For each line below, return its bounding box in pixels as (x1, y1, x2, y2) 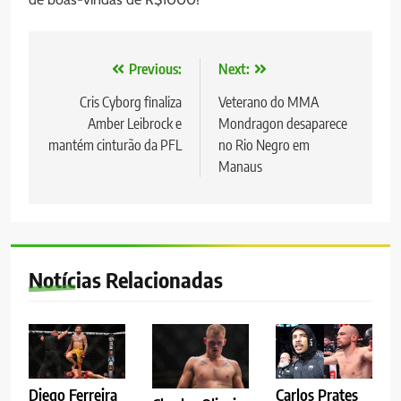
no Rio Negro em (218, 136, 310, 155)
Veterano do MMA (218, 93, 319, 112)
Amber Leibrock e (88, 115, 182, 133)
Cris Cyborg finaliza (80, 93, 182, 112)
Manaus (218, 158, 262, 176)
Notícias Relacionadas (29, 266, 223, 294)
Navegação (46, 60, 144, 88)
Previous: (129, 60, 182, 79)
